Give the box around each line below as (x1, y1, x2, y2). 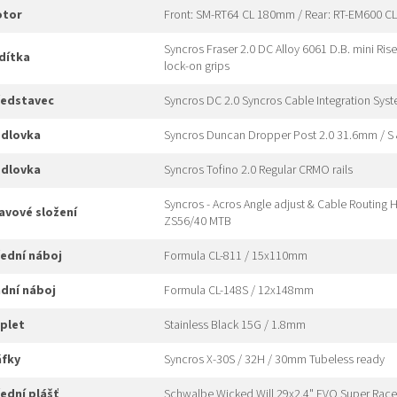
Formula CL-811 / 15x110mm (164, 247, 307, 266)
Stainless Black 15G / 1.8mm (164, 316, 306, 335)
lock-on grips (164, 58, 230, 76)
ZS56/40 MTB (164, 213, 231, 231)
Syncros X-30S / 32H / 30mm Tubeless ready (164, 351, 385, 370)
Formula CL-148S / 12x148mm (164, 282, 314, 300)
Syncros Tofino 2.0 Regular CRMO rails (164, 161, 353, 180)
